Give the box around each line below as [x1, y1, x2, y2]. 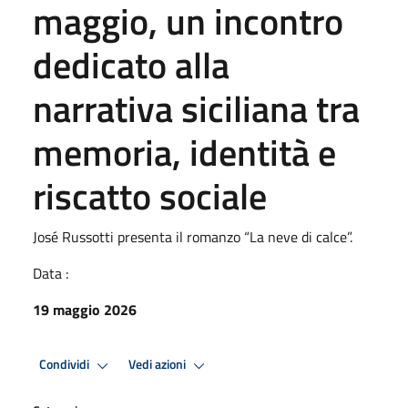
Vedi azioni [128, 354, 189, 375]
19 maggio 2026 [33, 298, 137, 321]
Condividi [39, 354, 92, 375]
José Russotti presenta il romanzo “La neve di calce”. [33, 225, 352, 248]
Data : [33, 261, 68, 284]
